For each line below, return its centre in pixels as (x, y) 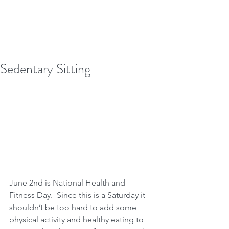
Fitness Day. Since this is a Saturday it (78, 195)
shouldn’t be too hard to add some (74, 207)
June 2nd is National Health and (68, 182)
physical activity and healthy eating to (77, 219)
